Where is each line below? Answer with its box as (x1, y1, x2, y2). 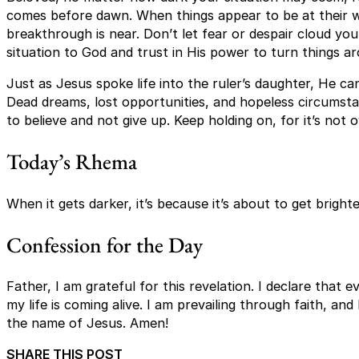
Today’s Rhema (6, 147, 137, 176)
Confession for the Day (6, 230, 203, 259)
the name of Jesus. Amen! (6, 315, 168, 332)
